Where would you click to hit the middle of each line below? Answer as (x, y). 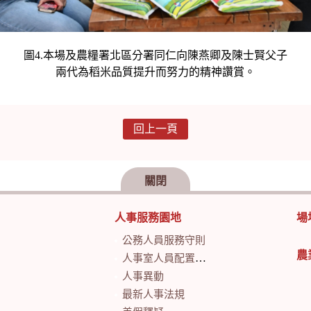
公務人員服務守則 (163, 240)
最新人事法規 (153, 294)
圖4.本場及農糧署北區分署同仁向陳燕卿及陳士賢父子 (155, 55)
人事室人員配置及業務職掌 (158, 258)
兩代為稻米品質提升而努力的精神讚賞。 (155, 72)
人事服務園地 (148, 217)
